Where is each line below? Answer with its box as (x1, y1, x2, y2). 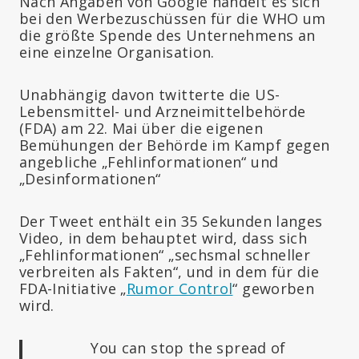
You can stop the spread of (91, 337, 286, 357)
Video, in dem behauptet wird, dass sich (19, 228, 308, 248)
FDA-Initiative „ (19, 278, 127, 298)
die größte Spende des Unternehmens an (19, 25, 316, 45)
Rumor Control (126, 278, 233, 298)
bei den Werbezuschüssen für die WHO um (19, 8, 326, 28)
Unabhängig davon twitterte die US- (19, 84, 280, 104)
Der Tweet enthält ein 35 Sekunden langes (19, 211, 323, 231)
